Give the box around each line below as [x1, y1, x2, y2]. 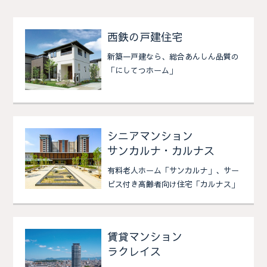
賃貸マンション [107, 229, 183, 244]
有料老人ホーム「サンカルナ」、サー [107, 165, 240, 176]
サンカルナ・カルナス [107, 143, 215, 159]
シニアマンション [107, 128, 194, 144]
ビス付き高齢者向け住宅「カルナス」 [107, 179, 240, 190]
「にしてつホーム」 [107, 65, 178, 76]
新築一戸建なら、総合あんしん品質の [107, 51, 240, 63]
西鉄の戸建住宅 [107, 29, 183, 45]
